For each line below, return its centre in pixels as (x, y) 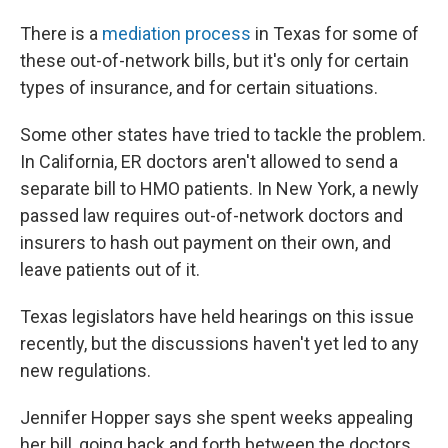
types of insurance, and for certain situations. (199, 87)
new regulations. (85, 370)
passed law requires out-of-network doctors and (211, 215)
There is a (61, 33)
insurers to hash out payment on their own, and (205, 242)
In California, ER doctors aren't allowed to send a (209, 161)
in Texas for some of (335, 33)
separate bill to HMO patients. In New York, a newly (219, 188)
